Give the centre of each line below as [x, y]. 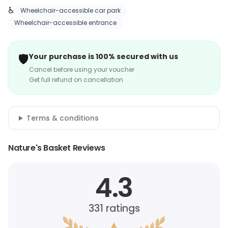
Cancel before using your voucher [82, 69]
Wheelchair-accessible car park [70, 10]
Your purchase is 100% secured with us [104, 56]
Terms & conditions [62, 118]
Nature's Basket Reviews [57, 148]
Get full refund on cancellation [76, 80]
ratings [121, 208]
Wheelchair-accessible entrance [65, 23]
